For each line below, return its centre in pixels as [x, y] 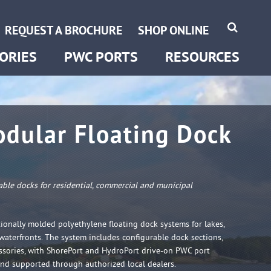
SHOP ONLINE [173, 30]
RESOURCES [202, 57]
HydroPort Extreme [101, 17]
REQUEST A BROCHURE [64, 30]
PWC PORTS [101, 57]
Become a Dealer [201, 17]
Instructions [186, 47]
